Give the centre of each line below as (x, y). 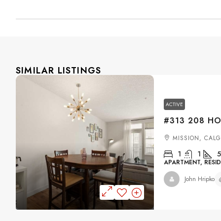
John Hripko (200, 179)
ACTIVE (174, 105)
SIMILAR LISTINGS (59, 70)
